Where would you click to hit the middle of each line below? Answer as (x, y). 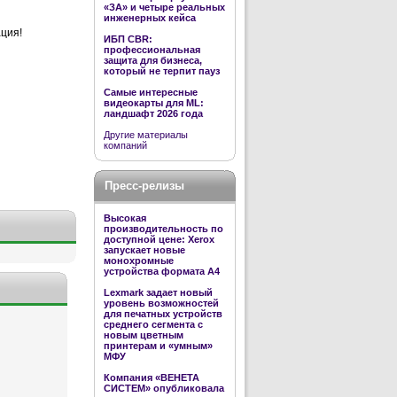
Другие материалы (146, 135)
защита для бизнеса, (153, 60)
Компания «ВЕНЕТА (152, 378)
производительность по (163, 229)
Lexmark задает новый (158, 292)
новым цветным (144, 335)
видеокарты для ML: (154, 103)
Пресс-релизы (144, 186)
